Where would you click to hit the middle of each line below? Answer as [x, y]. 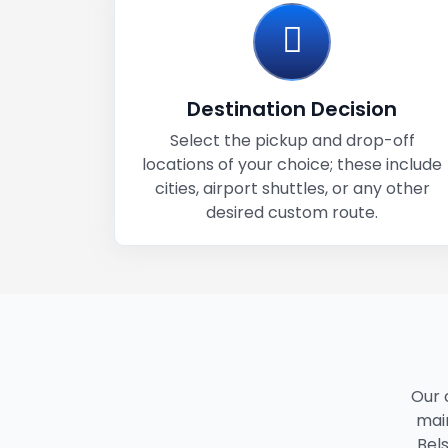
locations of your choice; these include [292, 164]
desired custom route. [292, 212]
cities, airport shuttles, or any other [292, 188]
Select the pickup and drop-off [292, 140]
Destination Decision [292, 109]
